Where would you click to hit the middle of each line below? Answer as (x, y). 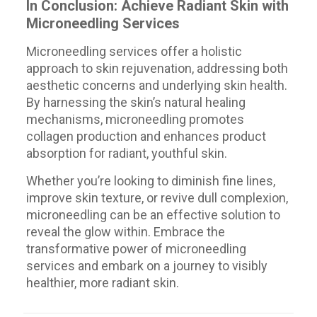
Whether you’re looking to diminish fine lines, (150, 181)
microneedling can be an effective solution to (153, 215)
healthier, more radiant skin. (102, 283)
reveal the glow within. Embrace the (125, 232)
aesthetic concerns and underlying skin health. (156, 85)
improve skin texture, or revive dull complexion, (157, 198)
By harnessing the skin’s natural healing (136, 102)
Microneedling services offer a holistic (134, 51)
